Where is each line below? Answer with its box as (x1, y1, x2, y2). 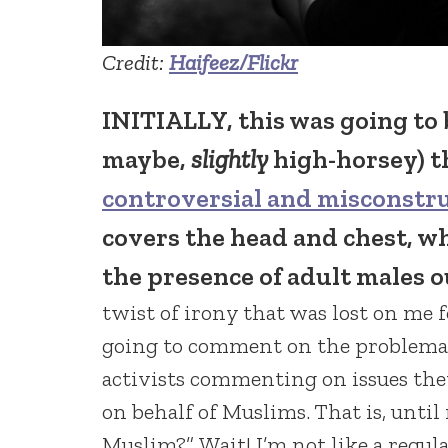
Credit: (102, 49, 169, 77)
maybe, (102, 143, 191, 176)
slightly (191, 143, 268, 176)
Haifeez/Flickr (169, 49, 298, 77)
